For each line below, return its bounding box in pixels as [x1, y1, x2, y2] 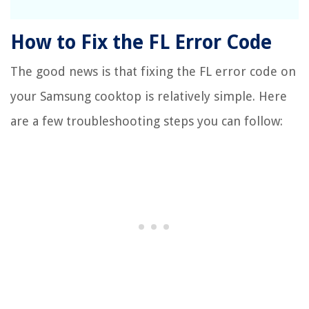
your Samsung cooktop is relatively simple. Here [10, 88, 287, 103]
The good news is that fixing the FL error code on [10, 63, 296, 79]
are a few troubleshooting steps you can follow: [10, 113, 283, 128]
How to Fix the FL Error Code [10, 30, 272, 54]
